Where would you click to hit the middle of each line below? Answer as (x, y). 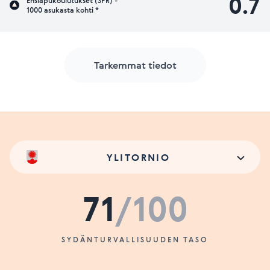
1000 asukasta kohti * (63, 10)
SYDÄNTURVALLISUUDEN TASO (135, 239)
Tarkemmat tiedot (135, 65)
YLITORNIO (138, 157)
